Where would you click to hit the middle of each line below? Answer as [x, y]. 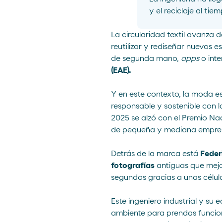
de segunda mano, [146, 58]
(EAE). [121, 70]
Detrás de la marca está [156, 154]
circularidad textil [153, 35]
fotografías [133, 166]
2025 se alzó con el [146, 118]
